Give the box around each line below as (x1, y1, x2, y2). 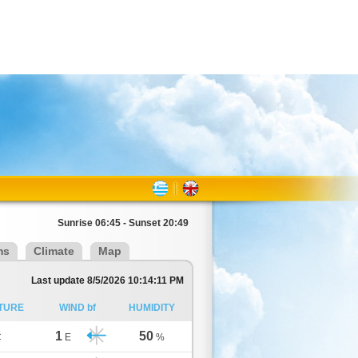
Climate (34, 245, 74, 257)
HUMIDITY (128, 302, 175, 313)
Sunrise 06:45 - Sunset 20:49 (58, 217, 189, 229)
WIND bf (59, 302, 96, 313)
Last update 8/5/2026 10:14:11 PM (31, 275, 184, 286)
